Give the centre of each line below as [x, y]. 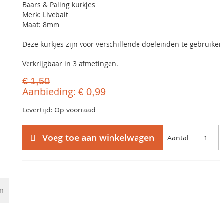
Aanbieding [48, 92]
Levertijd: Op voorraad [59, 110]
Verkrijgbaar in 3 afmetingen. [70, 64]
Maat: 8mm [41, 24]
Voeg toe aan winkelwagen [98, 137]
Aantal [178, 137]
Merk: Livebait [45, 14]
